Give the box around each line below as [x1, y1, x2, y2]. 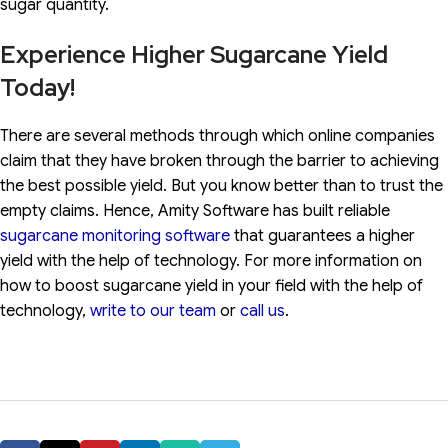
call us [240, 301, 285, 322]
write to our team [90, 301, 216, 322]
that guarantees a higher [230, 226, 415, 247]
